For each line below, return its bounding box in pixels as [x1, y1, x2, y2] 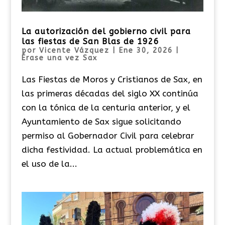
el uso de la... [21, 158, 77, 169]
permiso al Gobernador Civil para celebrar [21, 130, 194, 141]
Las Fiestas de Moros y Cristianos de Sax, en [21, 74, 202, 84]
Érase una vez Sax [21, 53, 97, 62]
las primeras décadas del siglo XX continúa [21, 88, 198, 98]
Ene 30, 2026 [119, 46, 173, 55]
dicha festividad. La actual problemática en [21, 144, 202, 155]
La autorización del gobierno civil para [21, 26, 191, 36]
